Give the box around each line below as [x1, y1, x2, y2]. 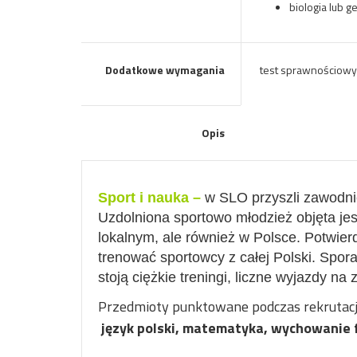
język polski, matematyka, [101, 317, 268, 339]
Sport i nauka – [98, 190, 201, 206]
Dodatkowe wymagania [105, 61, 225, 78]
